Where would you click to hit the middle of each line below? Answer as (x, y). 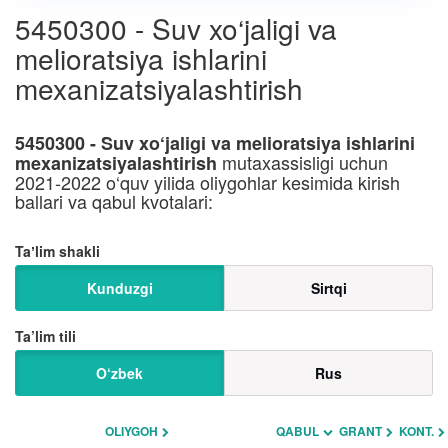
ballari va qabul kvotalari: (114, 201)
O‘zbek (119, 373)
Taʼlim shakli (57, 251)
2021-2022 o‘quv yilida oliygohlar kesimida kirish (207, 182)
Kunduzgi (119, 288)
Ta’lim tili (45, 336)
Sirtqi (328, 288)
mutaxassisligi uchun (302, 162)
